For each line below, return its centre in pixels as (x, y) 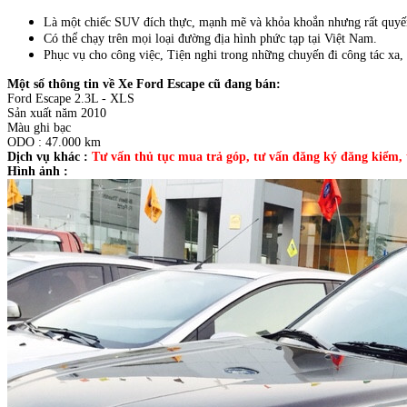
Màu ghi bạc (39, 127)
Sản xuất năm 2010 (57, 113)
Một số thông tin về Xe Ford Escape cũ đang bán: (144, 84)
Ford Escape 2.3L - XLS (71, 98)
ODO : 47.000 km (54, 142)
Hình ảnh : (38, 171)
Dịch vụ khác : (50, 156)
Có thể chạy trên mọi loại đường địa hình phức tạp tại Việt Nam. (210, 38)
